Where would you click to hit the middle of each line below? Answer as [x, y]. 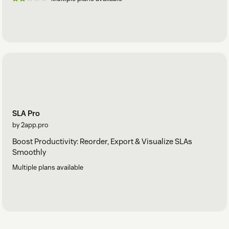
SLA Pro [26, 113]
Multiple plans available [48, 168]
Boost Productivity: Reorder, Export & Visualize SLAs [102, 142]
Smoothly [29, 152]
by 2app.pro [30, 125]
